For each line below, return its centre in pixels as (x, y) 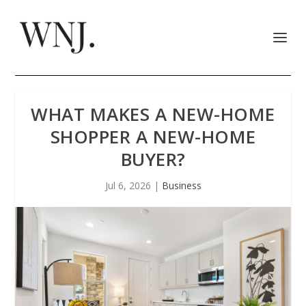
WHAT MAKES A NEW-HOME (153, 114)
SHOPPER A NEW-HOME (153, 137)
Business (181, 185)
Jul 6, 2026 (128, 185)
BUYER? (153, 159)
